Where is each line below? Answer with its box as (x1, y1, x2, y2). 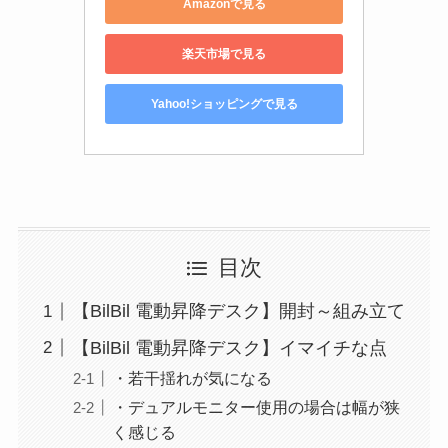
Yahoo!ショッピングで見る (150, 96, 298, 111)
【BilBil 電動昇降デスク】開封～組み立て (71, 301, 405, 322)
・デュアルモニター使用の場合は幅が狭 (111, 398, 400, 417)
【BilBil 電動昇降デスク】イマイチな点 (71, 338, 387, 359)
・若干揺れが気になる (111, 369, 272, 388)
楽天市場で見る (182, 46, 266, 61)
